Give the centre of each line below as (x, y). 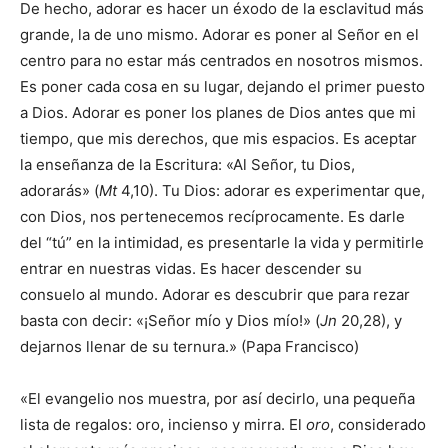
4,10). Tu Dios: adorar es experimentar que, (271, 190)
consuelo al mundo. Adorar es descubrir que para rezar (215, 294)
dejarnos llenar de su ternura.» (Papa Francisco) (189, 346)
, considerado (378, 424)
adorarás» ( (59, 190)
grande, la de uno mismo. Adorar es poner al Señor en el (219, 34)
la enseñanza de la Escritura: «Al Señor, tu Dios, (187, 164)
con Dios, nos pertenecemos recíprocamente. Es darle (212, 216)
